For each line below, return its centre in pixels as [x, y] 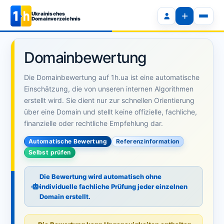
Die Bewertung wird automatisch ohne [100, 176]
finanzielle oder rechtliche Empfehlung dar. [93, 123]
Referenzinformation [147, 141]
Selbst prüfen [50, 152]
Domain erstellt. [65, 196]
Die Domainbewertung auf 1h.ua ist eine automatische [112, 77]
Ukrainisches [48, 13]
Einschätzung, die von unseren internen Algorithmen [109, 89]
